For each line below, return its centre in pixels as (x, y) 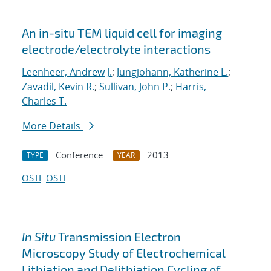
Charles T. (44, 101)
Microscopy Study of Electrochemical (124, 253)
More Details (53, 126)
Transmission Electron (118, 237)
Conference (79, 155)
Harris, (191, 87)
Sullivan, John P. (135, 87)
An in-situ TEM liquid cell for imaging (122, 33)
